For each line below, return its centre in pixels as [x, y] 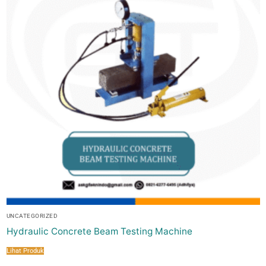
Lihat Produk [25, 251]
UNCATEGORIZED [32, 216]
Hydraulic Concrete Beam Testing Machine [99, 231]
